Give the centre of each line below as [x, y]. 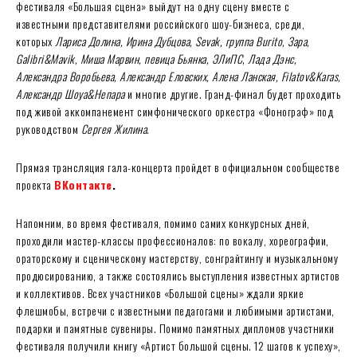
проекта [35, 184]
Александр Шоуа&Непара [71, 93]
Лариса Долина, [89, 41]
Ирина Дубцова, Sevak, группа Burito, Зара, [218, 41]
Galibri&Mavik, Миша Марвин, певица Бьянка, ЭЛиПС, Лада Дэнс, [156, 58]
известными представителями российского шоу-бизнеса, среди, [160, 23]
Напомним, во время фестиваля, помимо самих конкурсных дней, [163, 222]
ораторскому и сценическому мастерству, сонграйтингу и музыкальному [177, 257]
